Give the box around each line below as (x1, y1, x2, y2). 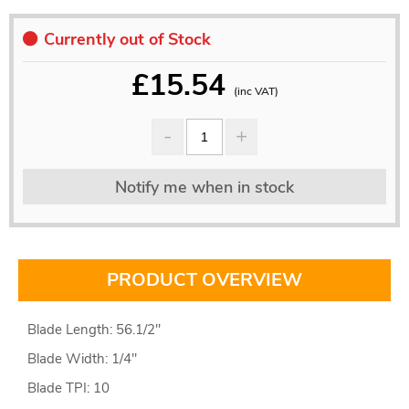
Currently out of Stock (44, 28, 211, 51)
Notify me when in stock (115, 176, 294, 199)
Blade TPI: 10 (27, 379, 110, 398)
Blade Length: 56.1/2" (27, 320, 161, 340)
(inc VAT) (233, 84, 278, 100)
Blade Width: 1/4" (27, 350, 137, 369)
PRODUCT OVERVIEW (107, 267, 302, 293)
